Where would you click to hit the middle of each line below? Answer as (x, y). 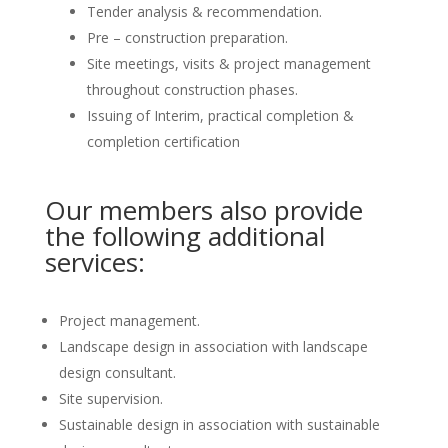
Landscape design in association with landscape (213, 346)
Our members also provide (203, 209)
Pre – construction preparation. (187, 37)
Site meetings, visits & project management (228, 63)
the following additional (184, 235)
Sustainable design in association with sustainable (219, 424)
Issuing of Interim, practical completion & (220, 115)
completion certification (163, 141)
